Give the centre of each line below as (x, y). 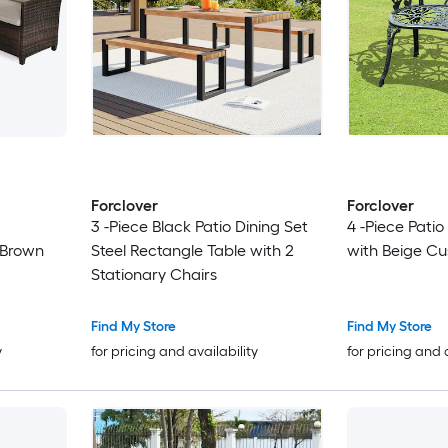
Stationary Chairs (153, 275)
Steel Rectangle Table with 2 (192, 251)
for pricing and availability (174, 352)
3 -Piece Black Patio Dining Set (199, 227)
